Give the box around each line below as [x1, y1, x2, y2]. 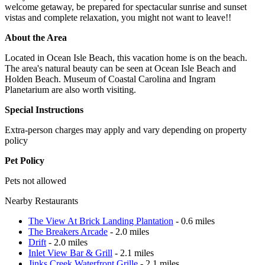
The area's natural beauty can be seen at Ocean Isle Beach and [5, 63, 236, 73]
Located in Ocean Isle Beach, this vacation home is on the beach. [5, 52, 247, 63]
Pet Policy [5, 155, 44, 166]
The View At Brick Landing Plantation [28, 215, 173, 226]
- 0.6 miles [173, 215, 215, 226]
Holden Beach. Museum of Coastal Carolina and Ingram [5, 73, 215, 84]
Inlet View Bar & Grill [28, 247, 112, 258]
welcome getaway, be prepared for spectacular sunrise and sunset [5, 1, 247, 12]
